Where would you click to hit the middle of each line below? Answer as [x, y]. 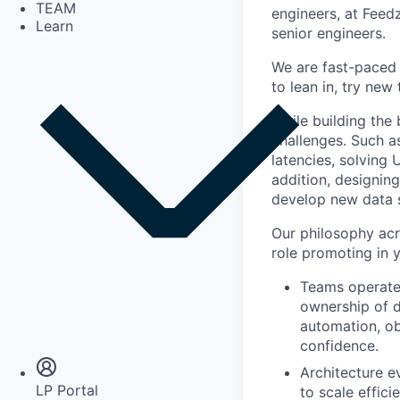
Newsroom [72, 333]
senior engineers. [329, 33]
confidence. [339, 346]
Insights [62, 316]
